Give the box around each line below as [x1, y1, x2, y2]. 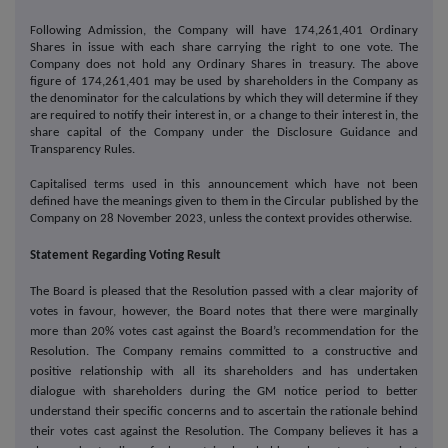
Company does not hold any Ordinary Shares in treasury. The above [30, 57, 418, 71]
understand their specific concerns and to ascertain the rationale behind [30, 404, 418, 418]
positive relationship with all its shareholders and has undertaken [30, 364, 418, 378]
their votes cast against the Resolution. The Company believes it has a [30, 424, 418, 438]
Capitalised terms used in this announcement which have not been [30, 178, 418, 192]
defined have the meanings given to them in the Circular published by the [30, 195, 418, 209]
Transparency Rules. [30, 142, 135, 156]
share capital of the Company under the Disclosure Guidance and [30, 125, 418, 139]
